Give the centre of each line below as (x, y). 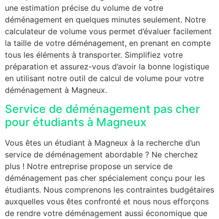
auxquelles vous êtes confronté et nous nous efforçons (107, 202)
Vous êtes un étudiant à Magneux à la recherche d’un (102, 143)
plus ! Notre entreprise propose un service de (89, 166)
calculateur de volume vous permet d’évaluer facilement (108, 31)
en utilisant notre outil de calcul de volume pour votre (104, 78)
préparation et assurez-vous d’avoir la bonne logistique (107, 66)
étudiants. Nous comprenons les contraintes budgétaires (109, 190)
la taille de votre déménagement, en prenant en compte (108, 43)
